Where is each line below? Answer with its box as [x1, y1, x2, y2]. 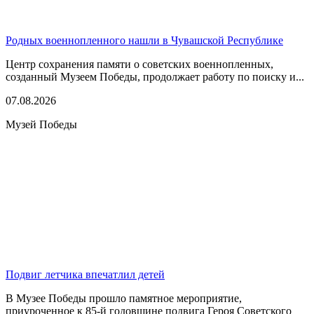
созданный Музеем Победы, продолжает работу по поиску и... [6, 70, 304, 83]
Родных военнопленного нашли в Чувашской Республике [6, 34, 283, 46]
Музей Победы [6, 118, 77, 130]
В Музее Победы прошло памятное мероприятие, [6, 292, 242, 304]
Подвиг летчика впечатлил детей [6, 268, 165, 280]
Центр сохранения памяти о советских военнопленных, [6, 57, 273, 70]
